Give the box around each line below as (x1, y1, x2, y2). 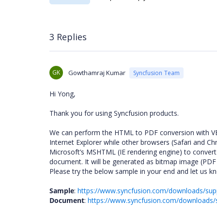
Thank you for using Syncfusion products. (49, 108, 181, 118)
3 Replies (49, 31, 87, 43)
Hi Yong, (49, 89, 76, 98)
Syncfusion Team (133, 68, 180, 77)
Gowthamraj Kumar (68, 68, 125, 77)
